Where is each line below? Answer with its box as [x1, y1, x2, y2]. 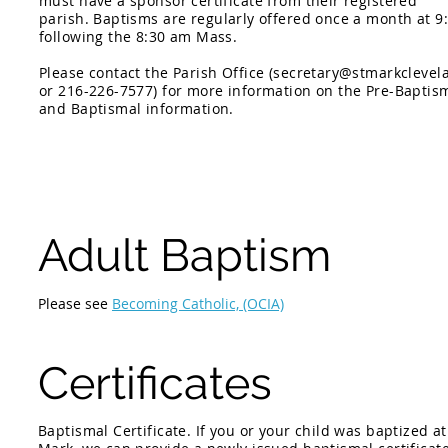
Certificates [38, 357, 272, 410]
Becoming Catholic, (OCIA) [112, 294, 284, 313]
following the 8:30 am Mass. [39, 27, 242, 46]
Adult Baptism [38, 229, 331, 282]
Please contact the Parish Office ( [39, 63, 274, 82]
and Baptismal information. [39, 99, 239, 118]
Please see [38, 294, 112, 313]
